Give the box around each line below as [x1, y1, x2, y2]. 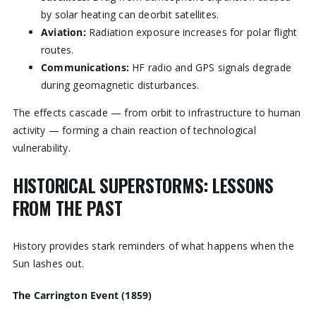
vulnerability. [12, 141, 71, 155]
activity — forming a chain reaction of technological [12, 123, 256, 138]
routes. [40, 43, 74, 57]
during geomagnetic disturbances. [40, 78, 200, 92]
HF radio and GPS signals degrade [129, 61, 291, 75]
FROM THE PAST [12, 195, 123, 221]
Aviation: [40, 25, 86, 39]
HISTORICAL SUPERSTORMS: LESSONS [12, 172, 274, 198]
